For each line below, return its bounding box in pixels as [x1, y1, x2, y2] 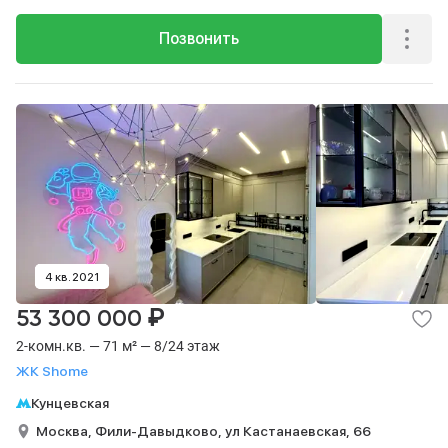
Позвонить [159, 29, 239, 48]
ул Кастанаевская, [225, 422, 353, 439]
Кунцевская [31, 395, 109, 411]
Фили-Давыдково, [95, 422, 225, 439]
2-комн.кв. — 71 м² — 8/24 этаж [16, 338, 220, 354]
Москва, [36, 422, 95, 439]
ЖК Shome [16, 363, 88, 379]
